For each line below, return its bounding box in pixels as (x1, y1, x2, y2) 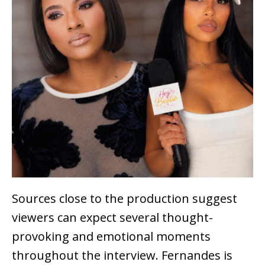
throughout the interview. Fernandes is (12, 247, 232, 264)
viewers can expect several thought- (12, 209, 213, 226)
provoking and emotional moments (12, 228, 211, 245)
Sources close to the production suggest (12, 190, 237, 207)
